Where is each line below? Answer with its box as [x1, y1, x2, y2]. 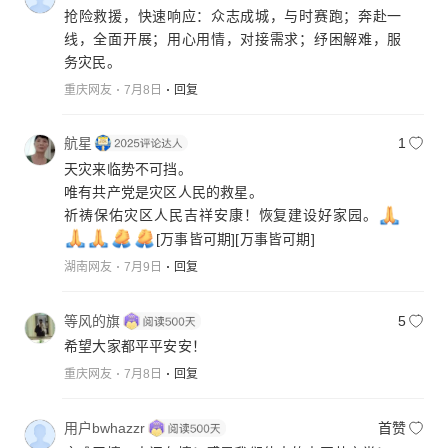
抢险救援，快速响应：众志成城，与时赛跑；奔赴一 [64, 7, 402, 24]
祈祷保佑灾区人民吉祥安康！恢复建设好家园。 [64, 206, 379, 223]
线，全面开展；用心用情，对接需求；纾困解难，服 [64, 30, 402, 47]
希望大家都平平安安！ [64, 338, 206, 355]
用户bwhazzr [64, 419, 145, 436]
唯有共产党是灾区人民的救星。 [64, 183, 263, 200]
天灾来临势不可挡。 [64, 160, 192, 177]
